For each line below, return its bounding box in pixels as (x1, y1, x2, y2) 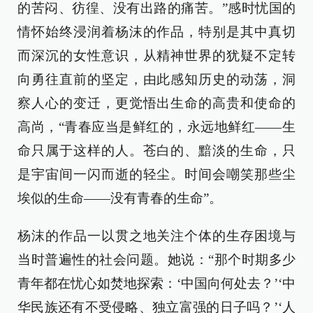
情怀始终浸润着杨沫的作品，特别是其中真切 (17, 24, 296, 39)
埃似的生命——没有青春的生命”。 (17, 190, 222, 205)
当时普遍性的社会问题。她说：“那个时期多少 (17, 252, 296, 267)
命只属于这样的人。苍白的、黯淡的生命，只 (17, 143, 296, 158)
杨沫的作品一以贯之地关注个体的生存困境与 (17, 228, 296, 243)
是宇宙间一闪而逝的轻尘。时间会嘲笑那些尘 (17, 166, 296, 182)
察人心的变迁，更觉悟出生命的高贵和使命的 (17, 95, 296, 110)
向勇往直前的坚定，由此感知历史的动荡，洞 (17, 71, 296, 87)
